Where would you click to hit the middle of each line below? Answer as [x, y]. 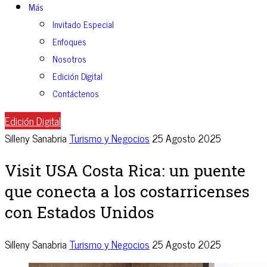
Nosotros [69, 59]
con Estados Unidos [80, 212]
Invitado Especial [83, 24]
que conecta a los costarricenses [127, 191]
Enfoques [69, 42]
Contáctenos [76, 94]
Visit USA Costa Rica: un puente [125, 170]
